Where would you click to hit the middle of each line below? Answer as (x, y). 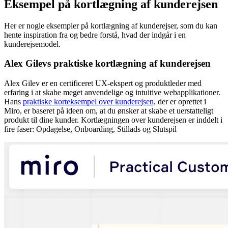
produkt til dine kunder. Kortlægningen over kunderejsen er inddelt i (113, 120)
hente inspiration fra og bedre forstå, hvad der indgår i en (95, 35)
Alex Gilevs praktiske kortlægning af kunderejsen (107, 64)
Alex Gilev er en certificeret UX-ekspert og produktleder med (103, 83)
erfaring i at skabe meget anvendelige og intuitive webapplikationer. (112, 93)
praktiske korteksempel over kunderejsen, (89, 102)
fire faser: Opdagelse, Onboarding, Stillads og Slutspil (90, 129)
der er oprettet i (181, 102)
